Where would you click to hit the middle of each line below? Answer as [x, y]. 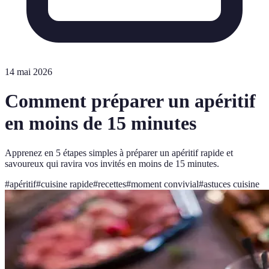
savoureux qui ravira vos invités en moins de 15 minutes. [112, 163]
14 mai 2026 [29, 72]
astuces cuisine [231, 184]
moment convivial [165, 184]
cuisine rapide [67, 184]
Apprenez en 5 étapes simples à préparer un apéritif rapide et [119, 153]
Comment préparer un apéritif [130, 101]
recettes [112, 184]
